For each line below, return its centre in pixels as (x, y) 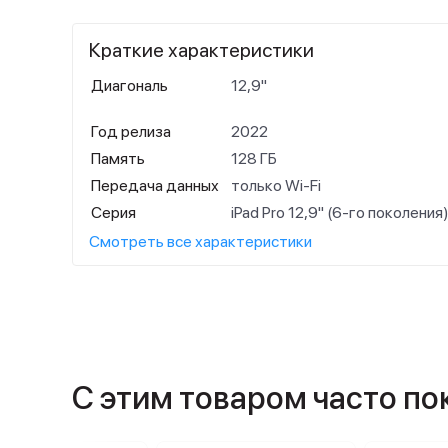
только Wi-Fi (276, 185)
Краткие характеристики (201, 50)
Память (118, 158)
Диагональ (129, 85)
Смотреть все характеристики (200, 241)
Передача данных (155, 185)
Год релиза (131, 131)
